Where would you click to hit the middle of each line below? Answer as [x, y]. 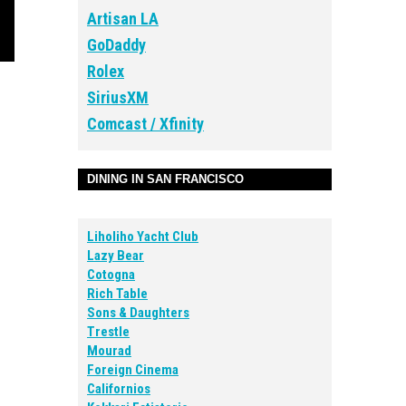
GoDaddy [116, 45]
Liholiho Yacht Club [143, 237]
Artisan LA [123, 19]
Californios [119, 389]
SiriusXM [118, 97]
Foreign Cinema [133, 370]
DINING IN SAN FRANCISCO [165, 179]
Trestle [108, 332]
